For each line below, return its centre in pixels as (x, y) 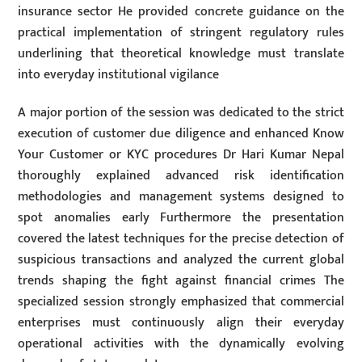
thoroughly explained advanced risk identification (181, 175)
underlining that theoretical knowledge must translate (181, 54)
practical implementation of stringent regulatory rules (181, 33)
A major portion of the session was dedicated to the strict (181, 112)
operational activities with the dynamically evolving (181, 343)
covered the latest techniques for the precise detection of (181, 238)
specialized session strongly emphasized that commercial (181, 301)
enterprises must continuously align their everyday (181, 322)
